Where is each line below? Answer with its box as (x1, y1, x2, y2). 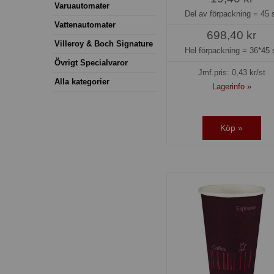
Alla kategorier (54, 76, 109, 86)
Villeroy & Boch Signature (54, 39, 153, 48)
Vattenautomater (54, 20, 116, 29)
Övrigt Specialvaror (54, 57, 128, 67)
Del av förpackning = (185, 9, 261, 18)
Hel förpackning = (184, 45, 250, 55)
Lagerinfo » (212, 82, 251, 92)
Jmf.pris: (198, 68, 232, 78)
